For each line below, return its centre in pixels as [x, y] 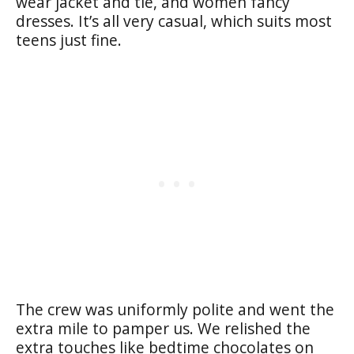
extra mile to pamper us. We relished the [163, 328]
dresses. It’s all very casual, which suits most [174, 21]
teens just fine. [69, 40]
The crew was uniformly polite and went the [175, 309]
